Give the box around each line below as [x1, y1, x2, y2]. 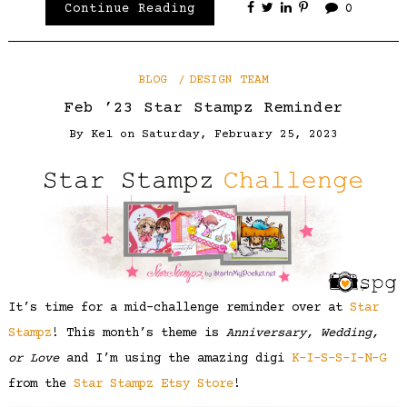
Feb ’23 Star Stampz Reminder [64, 99, 343, 118]
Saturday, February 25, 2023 [142, 127, 338, 141]
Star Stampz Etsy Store [73, 376, 233, 392]
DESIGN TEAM [189, 74, 270, 87]
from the [7, 376, 74, 392]
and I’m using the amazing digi [58, 351, 292, 366]
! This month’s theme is [51, 325, 226, 341]
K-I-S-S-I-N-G [291, 351, 386, 366]
